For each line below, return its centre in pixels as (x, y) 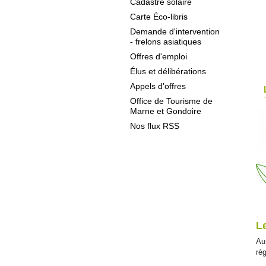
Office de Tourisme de (171, 101)
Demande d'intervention (175, 31)
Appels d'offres (158, 86)
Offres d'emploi (159, 56)
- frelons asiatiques (166, 42)
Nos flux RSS (155, 126)
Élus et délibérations (168, 71)
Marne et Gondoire (166, 111)
